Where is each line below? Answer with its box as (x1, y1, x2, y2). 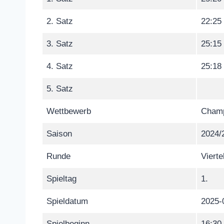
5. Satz (46, 83, 73, 93)
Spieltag (46, 173, 76, 183)
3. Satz (46, 38, 73, 48)
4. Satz (46, 61, 73, 71)
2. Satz (46, 16, 73, 26)
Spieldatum (46, 196, 88, 206)
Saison (46, 128, 72, 138)
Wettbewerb (46, 106, 91, 116)
